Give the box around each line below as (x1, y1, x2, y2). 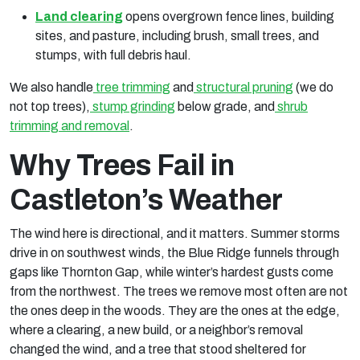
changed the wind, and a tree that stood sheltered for (10, 342, 306, 356)
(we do (293, 80, 333, 94)
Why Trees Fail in (10, 149, 235, 182)
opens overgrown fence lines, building (123, 10, 334, 23)
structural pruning (196, 80, 293, 94)
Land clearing (35, 10, 123, 23)
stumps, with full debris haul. (35, 48, 191, 62)
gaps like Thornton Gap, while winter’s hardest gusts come (10, 265, 333, 279)
